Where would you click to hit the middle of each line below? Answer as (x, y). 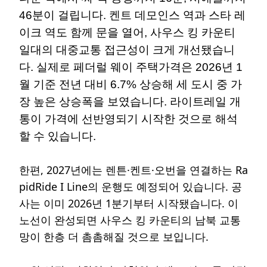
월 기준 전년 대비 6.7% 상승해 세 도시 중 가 (131, 84)
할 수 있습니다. (58, 136)
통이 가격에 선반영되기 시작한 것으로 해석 (128, 119)
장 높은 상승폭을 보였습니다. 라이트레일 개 (130, 101)
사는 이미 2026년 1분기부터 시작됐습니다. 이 (129, 203)
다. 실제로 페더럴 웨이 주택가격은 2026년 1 (131, 67)
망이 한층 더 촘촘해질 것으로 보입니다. (114, 236)
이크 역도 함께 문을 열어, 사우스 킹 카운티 (127, 32)
